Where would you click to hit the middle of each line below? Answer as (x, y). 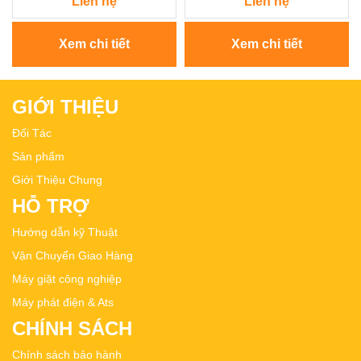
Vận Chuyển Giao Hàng (73, 256)
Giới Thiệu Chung (57, 180)
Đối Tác (32, 133)
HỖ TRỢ (50, 206)
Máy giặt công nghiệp (67, 279)
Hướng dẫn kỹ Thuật (65, 232)
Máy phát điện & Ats (63, 303)
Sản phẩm (38, 157)
